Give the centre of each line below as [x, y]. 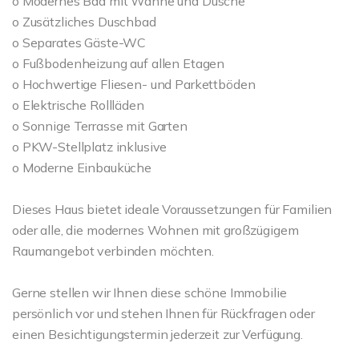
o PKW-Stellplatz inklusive [90, 147]
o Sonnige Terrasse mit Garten [100, 126]
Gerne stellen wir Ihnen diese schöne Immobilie [149, 292]
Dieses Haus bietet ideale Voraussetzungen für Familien [172, 209]
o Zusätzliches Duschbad [84, 22]
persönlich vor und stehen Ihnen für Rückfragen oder [163, 313]
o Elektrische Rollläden [78, 105]
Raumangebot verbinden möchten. [113, 251]
